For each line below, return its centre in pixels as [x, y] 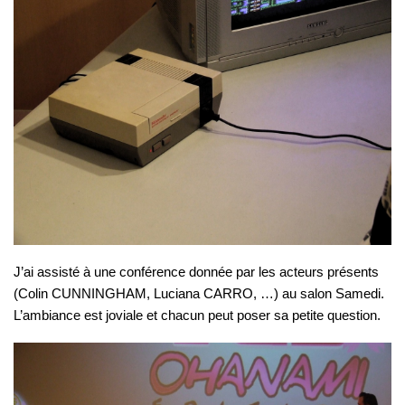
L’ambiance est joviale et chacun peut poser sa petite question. [197, 316]
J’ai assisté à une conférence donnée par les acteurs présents [196, 272]
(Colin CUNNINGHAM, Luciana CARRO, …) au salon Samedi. [199, 294]
